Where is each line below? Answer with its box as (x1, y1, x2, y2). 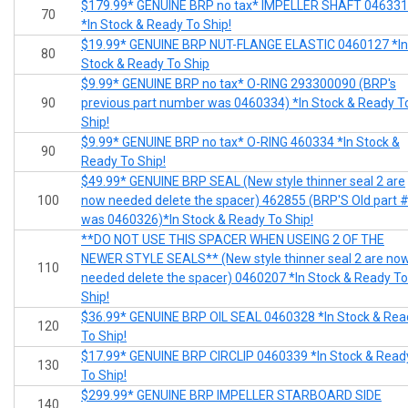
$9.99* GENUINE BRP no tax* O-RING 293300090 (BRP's (81, 76, 396, 92)
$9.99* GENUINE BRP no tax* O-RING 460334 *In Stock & (81, 135, 400, 150)
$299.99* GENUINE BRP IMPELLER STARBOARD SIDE (81, 388, 382, 403)
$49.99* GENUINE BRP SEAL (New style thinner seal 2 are (81, 174, 405, 189)
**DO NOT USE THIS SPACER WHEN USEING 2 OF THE (81, 232, 384, 248)
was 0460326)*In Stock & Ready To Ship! (81, 212, 313, 228)
